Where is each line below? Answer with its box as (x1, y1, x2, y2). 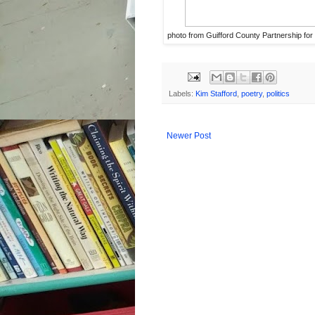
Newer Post (167, 130, 211, 141)
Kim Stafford (195, 89, 237, 98)
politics (266, 89, 290, 98)
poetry (241, 89, 262, 98)
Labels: (169, 89, 195, 98)
